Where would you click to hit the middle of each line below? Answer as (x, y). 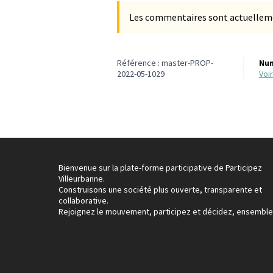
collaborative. (83, 201)
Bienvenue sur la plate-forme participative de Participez (160, 168)
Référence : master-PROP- (165, 63)
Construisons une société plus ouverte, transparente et (160, 190)
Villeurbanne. (82, 179)
